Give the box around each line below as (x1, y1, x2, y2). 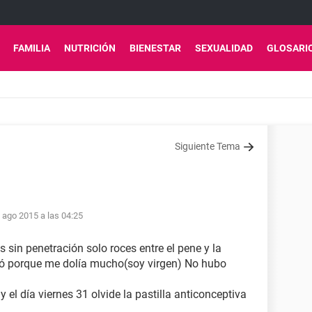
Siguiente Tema (175, 141, 240, 152)
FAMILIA (13, 42, 50, 54)
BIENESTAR (130, 42, 181, 54)
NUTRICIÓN (64, 42, 116, 54)
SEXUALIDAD (195, 42, 253, 54)
